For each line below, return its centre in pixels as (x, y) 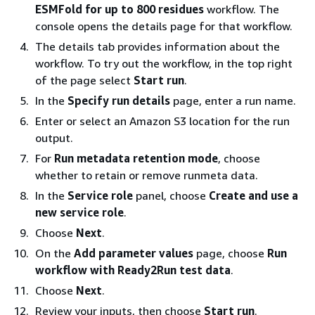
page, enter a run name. (233, 100)
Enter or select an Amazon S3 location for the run (162, 121)
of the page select (84, 80)
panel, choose (171, 195)
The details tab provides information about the (157, 46)
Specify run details (119, 100)
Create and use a (253, 195)
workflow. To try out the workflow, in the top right (164, 63)
